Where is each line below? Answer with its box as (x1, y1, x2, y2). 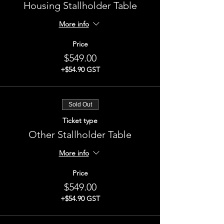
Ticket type (62, 116, 97, 125)
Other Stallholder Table (28, 128, 131, 140)
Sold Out (68, 101, 92, 108)
